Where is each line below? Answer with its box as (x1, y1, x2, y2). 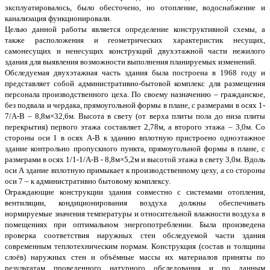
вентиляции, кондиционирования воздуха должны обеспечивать (5, 198, 265, 208)
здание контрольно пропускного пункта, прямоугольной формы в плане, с (5, 144, 265, 154)
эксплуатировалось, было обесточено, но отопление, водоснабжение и (5, 3, 265, 13)
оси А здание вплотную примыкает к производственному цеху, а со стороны (5, 166, 265, 175)
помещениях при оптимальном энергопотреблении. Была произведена (5, 220, 265, 230)
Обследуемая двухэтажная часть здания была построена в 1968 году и (5, 68, 265, 78)
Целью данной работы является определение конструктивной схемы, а (5, 25, 265, 34)
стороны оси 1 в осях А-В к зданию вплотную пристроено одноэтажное (5, 133, 265, 143)
